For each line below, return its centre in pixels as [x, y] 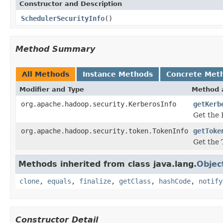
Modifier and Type [52, 89]
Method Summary [55, 49]
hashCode [175, 181]
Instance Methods [118, 74]
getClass [135, 181]
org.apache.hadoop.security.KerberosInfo [99, 104]
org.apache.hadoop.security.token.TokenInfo [105, 131]
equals [59, 181]
